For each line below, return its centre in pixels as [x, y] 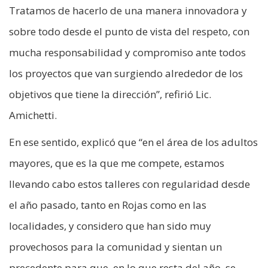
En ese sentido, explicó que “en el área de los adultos [133, 142]
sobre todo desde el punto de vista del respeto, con [129, 32]
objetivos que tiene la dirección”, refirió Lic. [110, 95]
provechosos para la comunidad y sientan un [115, 247]
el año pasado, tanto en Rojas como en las [108, 205]
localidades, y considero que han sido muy [110, 226]
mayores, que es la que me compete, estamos [117, 163]
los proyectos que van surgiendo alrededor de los [126, 74]
